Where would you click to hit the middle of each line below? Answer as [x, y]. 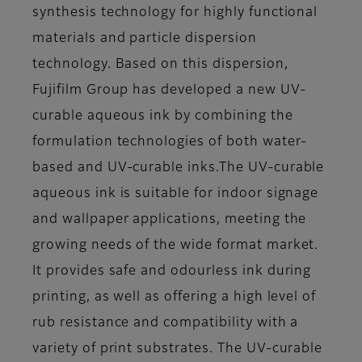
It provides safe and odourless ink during [172, 272]
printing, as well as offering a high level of [175, 298]
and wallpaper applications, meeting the [170, 220]
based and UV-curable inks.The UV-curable [179, 168]
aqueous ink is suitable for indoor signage [176, 194]
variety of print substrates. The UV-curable [178, 349]
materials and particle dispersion [145, 39]
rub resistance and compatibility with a [166, 324]
